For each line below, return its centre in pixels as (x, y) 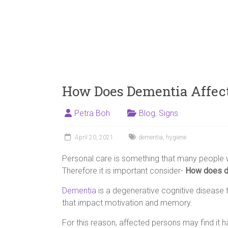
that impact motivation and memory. (127, 203)
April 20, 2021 (94, 137)
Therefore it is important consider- (124, 171)
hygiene (176, 137)
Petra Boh (92, 113)
